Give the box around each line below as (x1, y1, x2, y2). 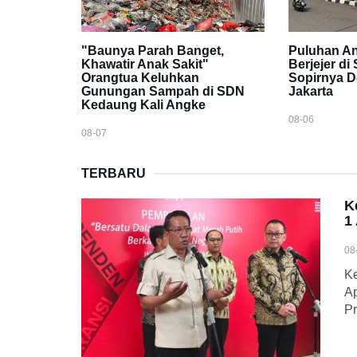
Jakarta (288, 84, 333, 99)
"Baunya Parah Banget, (81, 44, 224, 58)
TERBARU (81, 167, 146, 181)
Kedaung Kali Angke (81, 98, 206, 112)
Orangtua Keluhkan (81, 71, 199, 85)
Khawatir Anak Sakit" (81, 57, 209, 72)
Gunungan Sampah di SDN (81, 84, 245, 99)
